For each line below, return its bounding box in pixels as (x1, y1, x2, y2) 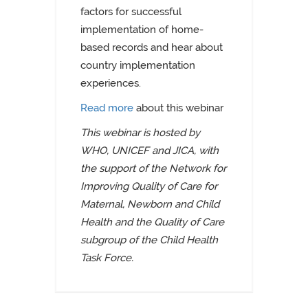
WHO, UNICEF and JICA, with (80, 144, 219, 157)
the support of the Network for (80, 162, 226, 175)
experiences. (80, 77, 141, 89)
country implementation (80, 59, 195, 71)
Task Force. (80, 252, 133, 264)
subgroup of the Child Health (80, 234, 218, 246)
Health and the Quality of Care (80, 216, 224, 228)
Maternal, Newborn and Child (80, 198, 219, 210)
